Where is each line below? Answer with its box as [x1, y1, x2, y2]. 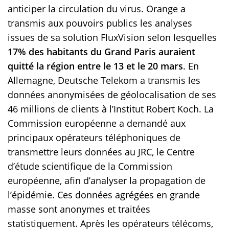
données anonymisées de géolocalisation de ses [8, 88, 216, 101]
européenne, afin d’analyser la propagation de [8, 174, 205, 187]
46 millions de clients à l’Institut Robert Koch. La [8, 103, 214, 116]
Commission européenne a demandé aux [8, 117, 186, 130]
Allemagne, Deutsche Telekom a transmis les [8, 74, 200, 87]
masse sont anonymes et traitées [8, 203, 150, 216]
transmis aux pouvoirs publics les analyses [8, 17, 192, 30]
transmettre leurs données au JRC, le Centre [8, 146, 195, 158]
